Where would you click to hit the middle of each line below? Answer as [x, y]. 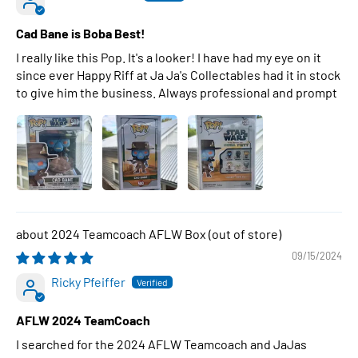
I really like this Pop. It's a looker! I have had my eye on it [169, 57]
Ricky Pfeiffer [88, 282]
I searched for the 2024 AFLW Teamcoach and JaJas [161, 344]
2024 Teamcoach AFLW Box [130, 234]
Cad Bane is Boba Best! [81, 33]
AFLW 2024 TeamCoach [83, 320]
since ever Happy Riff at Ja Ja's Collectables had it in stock [178, 75]
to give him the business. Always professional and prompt [177, 92]
